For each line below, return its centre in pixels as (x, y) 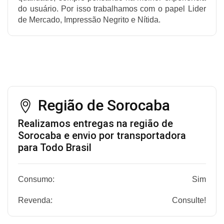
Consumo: (36, 179)
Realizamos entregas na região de (96, 123)
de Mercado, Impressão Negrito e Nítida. (89, 19)
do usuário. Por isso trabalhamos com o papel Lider (112, 8)
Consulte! (189, 200)
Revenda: (35, 200)
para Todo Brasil (55, 147)
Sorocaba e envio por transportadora (102, 135)
